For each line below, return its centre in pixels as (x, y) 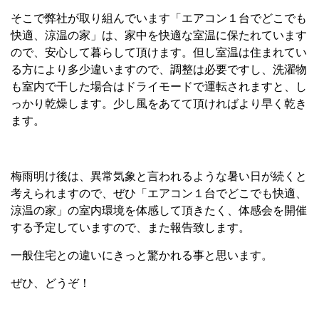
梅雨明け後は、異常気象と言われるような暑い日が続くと (159, 176)
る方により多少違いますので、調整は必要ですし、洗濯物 (159, 69)
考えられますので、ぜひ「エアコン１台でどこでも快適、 (159, 193)
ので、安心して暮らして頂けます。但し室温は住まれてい (159, 52)
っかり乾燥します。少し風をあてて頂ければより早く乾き (159, 104)
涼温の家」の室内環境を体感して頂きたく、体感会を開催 (159, 210)
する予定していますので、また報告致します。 (130, 228)
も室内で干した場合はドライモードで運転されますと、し (159, 87)
